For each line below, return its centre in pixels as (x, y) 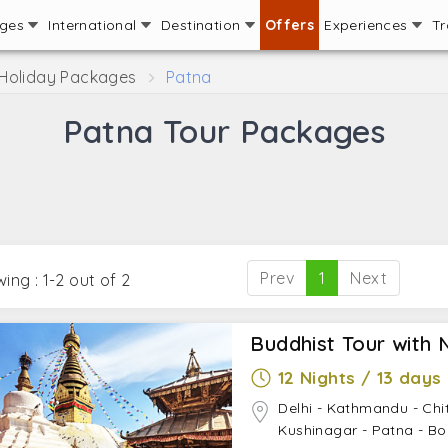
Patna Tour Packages (224, 131)
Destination (202, 25)
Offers (289, 25)
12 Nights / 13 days (359, 377)
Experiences (368, 25)
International (94, 25)
